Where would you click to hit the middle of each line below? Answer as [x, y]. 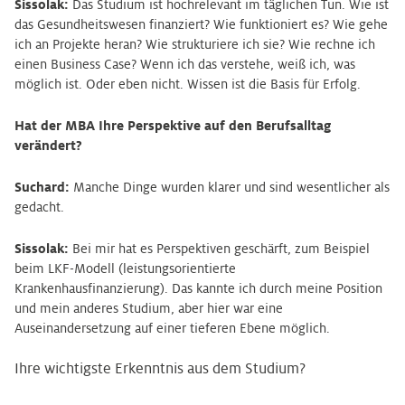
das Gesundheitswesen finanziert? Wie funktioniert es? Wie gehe [201, 24]
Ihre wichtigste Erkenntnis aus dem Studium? [160, 369]
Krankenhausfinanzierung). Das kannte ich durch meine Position [198, 288]
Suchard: [42, 187]
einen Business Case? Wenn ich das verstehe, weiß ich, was [185, 64]
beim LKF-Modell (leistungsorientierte [125, 268]
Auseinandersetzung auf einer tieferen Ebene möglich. [172, 328]
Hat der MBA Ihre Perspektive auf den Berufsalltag [173, 126]
